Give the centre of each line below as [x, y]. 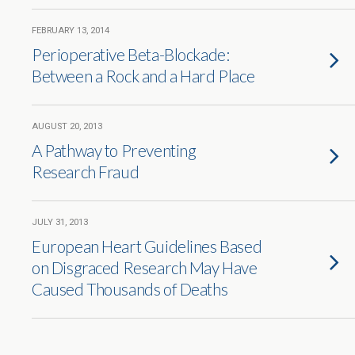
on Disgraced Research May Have [145, 267]
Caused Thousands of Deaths [130, 289]
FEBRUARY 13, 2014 [71, 31]
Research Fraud [86, 172]
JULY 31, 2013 [60, 222]
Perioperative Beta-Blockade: [131, 54]
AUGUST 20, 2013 [67, 126]
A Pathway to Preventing [114, 150]
